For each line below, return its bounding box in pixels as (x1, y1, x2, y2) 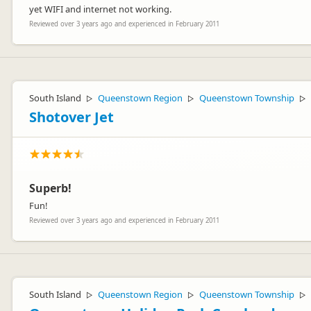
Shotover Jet (29, 108, 114, 126)
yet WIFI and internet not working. (29, 3, 171, 15)
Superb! (29, 180, 72, 196)
